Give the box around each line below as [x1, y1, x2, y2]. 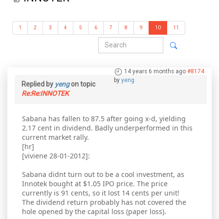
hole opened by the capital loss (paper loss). [22, 207, 166, 217]
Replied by [22, 80, 55, 88]
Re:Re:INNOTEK [22, 89, 69, 98]
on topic [69, 80, 95, 88]
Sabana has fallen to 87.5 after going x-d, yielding [22, 114, 186, 124]
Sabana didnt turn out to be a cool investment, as [22, 170, 184, 179]
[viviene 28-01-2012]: [22, 151, 90, 161]
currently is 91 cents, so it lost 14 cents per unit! [22, 188, 179, 198]
